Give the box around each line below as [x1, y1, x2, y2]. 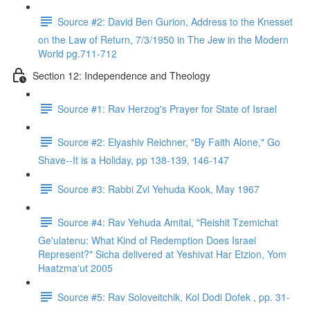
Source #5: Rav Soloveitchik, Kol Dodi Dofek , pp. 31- [57, 289, 290, 304]
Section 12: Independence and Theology [33, 68, 210, 82]
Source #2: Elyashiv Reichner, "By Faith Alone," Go [57, 134, 280, 149]
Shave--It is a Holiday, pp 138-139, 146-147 [38, 153, 229, 167]
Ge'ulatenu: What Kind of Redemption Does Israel [38, 233, 256, 247]
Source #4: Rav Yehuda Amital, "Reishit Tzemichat [57, 215, 278, 229]
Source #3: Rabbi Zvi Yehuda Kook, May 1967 [57, 181, 259, 196]
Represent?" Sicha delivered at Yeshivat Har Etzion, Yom [38, 247, 286, 261]
